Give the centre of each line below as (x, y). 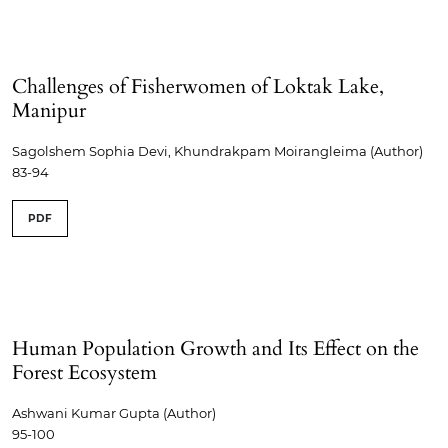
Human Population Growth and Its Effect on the (215, 349)
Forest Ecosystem (84, 373)
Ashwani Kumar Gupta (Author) (114, 413)
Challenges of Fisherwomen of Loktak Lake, (198, 87)
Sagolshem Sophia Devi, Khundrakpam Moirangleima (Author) (217, 151)
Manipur (49, 111)
